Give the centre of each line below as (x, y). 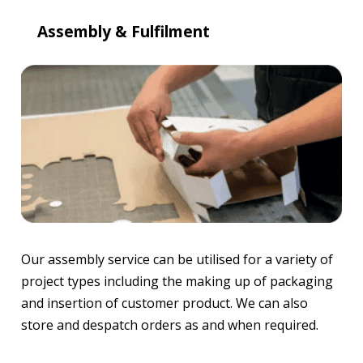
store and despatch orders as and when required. (170, 325)
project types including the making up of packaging (177, 282)
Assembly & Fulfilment (124, 31)
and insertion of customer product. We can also (164, 303)
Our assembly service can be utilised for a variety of (177, 260)
